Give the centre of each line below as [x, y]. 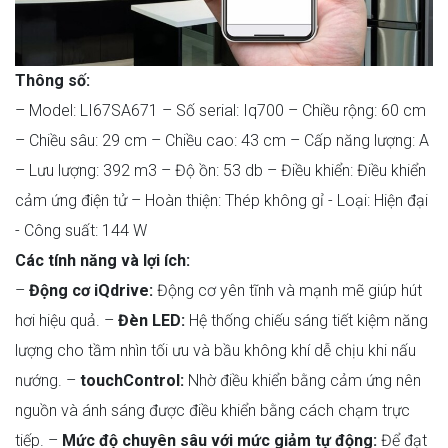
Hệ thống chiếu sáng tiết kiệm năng [306, 321]
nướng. [38, 381]
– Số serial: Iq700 [221, 111]
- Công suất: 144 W [81, 231]
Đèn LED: [151, 321]
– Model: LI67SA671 [86, 111]
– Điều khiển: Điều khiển [344, 171]
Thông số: [52, 81]
